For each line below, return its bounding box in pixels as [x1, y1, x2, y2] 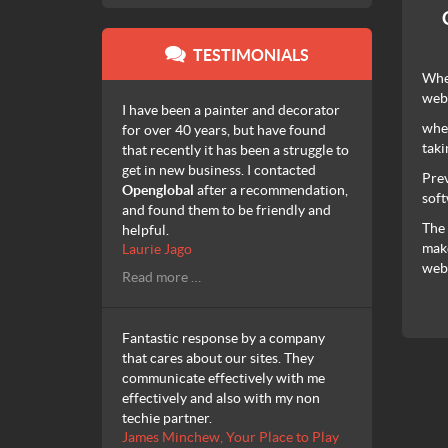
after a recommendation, [194, 182, 348, 198]
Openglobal [122, 182, 194, 198]
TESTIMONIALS [193, 46, 309, 64]
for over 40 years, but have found [122, 122, 326, 138]
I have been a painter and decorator [122, 102, 340, 118]
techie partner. [122, 410, 212, 426]
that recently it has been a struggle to [122, 142, 349, 158]
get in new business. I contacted [122, 162, 316, 178]
